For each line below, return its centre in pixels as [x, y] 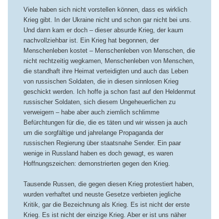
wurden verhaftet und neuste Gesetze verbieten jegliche [102, 194]
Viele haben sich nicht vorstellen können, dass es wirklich [105, 9]
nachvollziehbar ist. [51, 40]
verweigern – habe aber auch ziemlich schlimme [91, 112]
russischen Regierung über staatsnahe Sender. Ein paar [102, 143]
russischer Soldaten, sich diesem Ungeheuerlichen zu [99, 102]
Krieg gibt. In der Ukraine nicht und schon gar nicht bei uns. [107, 20]
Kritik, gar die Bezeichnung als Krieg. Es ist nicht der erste [106, 204]
